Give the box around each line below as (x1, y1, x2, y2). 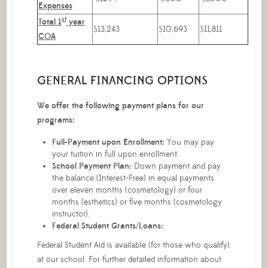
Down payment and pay (131, 160, 221, 172)
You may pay (164, 136, 214, 148)
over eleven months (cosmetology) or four (51, 184, 202, 196)
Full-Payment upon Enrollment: (51, 136, 165, 148)
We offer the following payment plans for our (36, 100, 204, 111)
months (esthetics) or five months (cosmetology (51, 196, 222, 208)
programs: (36, 114, 75, 126)
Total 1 (38, 16, 62, 28)
